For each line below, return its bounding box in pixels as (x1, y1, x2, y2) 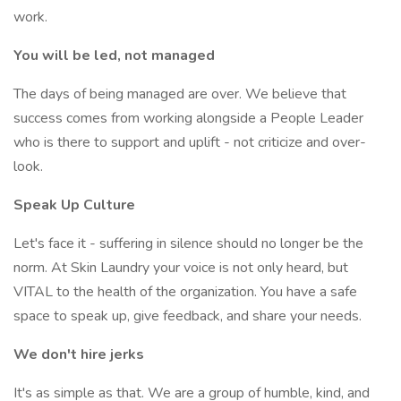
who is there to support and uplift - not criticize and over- (13, 132, 366, 152)
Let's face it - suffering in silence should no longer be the (13, 234, 363, 253)
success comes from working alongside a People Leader (13, 108, 363, 128)
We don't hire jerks (13, 345, 144, 364)
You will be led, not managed (13, 46, 215, 65)
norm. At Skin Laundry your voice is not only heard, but (13, 258, 348, 277)
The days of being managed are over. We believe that (13, 84, 346, 104)
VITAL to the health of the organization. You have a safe (13, 282, 357, 302)
